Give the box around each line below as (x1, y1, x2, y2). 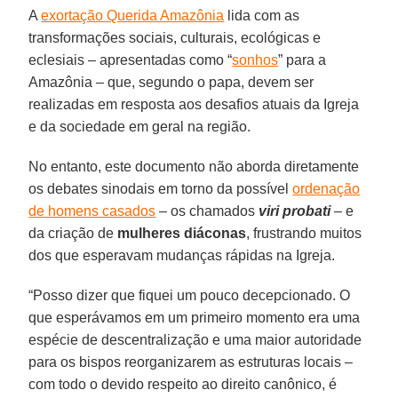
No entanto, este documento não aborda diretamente (28, 158, 360, 174)
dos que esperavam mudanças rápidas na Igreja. (28, 247, 336, 263)
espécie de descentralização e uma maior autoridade (28, 331, 362, 347)
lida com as (224, 7, 300, 23)
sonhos (232, 52, 279, 68)
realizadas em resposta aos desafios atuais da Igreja (28, 96, 360, 112)
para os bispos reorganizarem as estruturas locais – (28, 354, 354, 370)
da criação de (28, 225, 118, 241)
